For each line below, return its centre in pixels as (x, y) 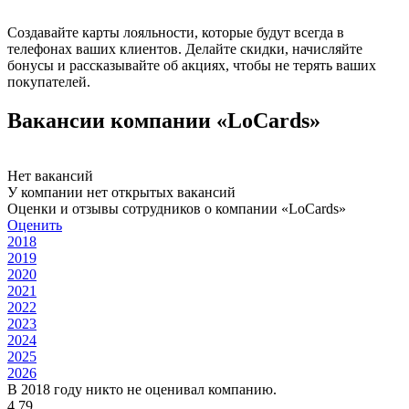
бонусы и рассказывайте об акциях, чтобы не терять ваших (192, 65)
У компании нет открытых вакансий (121, 192)
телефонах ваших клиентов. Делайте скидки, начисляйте (185, 48)
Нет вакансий (50, 175)
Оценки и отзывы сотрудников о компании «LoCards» (177, 208)
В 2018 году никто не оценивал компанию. (142, 389)
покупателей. (49, 81)
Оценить (35, 225)
